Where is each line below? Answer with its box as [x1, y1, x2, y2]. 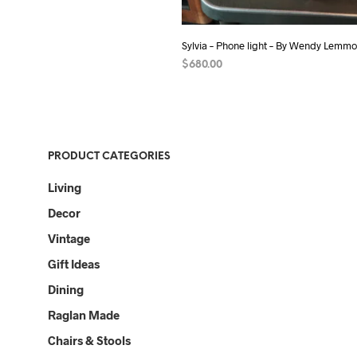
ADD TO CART [181, 80, 253, 92]
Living [48, 179, 81, 194]
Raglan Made [48, 307, 120, 322]
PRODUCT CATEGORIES [48, 151, 171, 162]
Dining [48, 281, 84, 296]
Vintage [48, 230, 90, 245]
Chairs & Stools [48, 332, 131, 347]
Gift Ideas [48, 256, 100, 271]
